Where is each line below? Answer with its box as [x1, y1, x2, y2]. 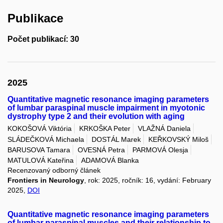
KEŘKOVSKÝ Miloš [148, 135, 209, 143]
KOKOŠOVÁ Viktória [7, 124, 72, 133]
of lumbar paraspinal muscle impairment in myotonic [7, 104, 205, 112]
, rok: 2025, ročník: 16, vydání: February [84, 176, 211, 185]
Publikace [7, 11, 63, 25]
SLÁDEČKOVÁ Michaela [7, 135, 84, 143]
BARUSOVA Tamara [7, 146, 70, 154]
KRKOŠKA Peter [79, 124, 130, 133]
